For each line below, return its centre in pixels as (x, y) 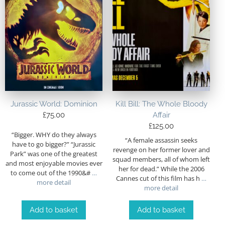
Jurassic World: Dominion (54, 104)
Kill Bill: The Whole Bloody (161, 104)
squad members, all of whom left (161, 159)
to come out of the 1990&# (50, 173)
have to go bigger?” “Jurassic (54, 144)
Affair (161, 115)
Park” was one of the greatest (54, 153)
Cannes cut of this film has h (158, 178)
